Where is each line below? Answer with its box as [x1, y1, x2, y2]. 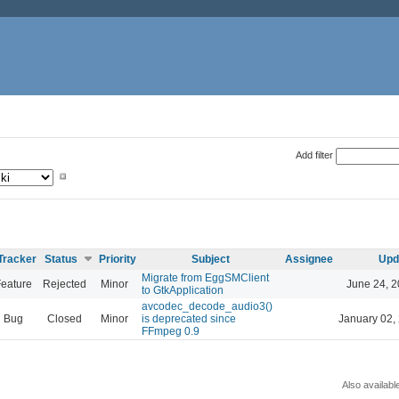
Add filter [295, 149, 333, 160]
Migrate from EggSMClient [142, 271, 269, 284]
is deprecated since [142, 312, 236, 325]
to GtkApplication [142, 283, 224, 297]
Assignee [285, 252, 333, 265]
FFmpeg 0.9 [142, 324, 199, 338]
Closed [47, 312, 82, 325]
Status [45, 252, 77, 265]
